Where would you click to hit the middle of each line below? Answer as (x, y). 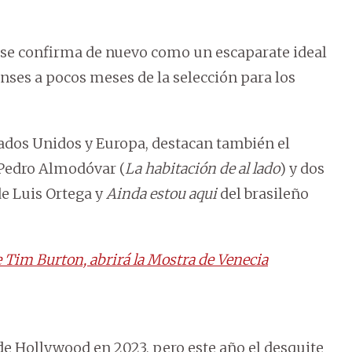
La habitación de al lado (202, 169)
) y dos (302, 169)
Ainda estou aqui (161, 194)
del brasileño (263, 194)
